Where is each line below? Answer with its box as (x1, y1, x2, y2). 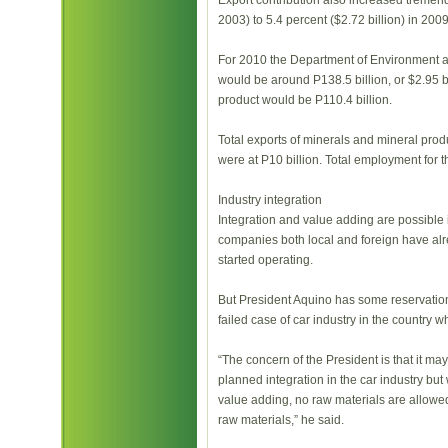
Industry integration (218, 193, 322, 207)
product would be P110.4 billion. (218, 93, 392, 107)
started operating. (218, 253, 313, 267)
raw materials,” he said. (218, 413, 344, 427)
